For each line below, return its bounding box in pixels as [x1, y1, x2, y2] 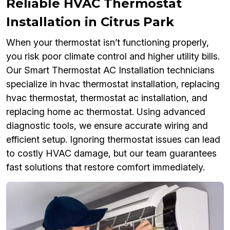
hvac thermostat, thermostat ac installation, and [6, 92, 207, 103]
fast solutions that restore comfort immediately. [6, 161, 205, 172]
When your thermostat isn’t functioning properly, [6, 36, 209, 48]
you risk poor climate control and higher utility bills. [6, 50, 220, 62]
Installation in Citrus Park [6, 14, 174, 29]
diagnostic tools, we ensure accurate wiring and [6, 120, 208, 131]
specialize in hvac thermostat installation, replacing [6, 78, 220, 89]
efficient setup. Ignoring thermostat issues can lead [6, 133, 220, 145]
